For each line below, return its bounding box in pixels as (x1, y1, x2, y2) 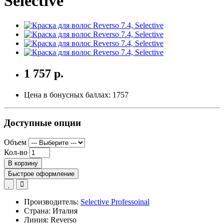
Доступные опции (4, 117, 81, 128)
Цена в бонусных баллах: (24, 90, 112, 99)
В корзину (8, 159, 38, 167)
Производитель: (24, 197, 80, 206)
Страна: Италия (24, 206, 77, 215)
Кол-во (4, 148, 27, 157)
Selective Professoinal (80, 197, 149, 206)
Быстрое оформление (8, 170, 74, 178)
